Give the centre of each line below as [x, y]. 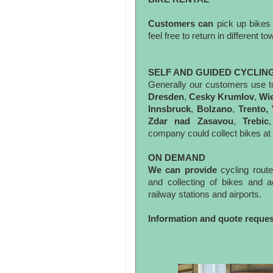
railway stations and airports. [206, 194]
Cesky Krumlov [222, 97]
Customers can [183, 24]
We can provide [185, 170]
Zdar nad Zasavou [191, 121]
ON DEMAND [177, 158]
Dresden [166, 97]
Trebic [255, 121]
